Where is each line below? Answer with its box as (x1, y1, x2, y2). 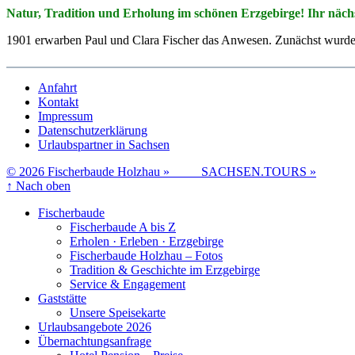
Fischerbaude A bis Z (70, 219, 176, 234)
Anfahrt (38, 80, 77, 94)
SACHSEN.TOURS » (201, 164, 316, 178)
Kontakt (38, 94, 78, 109)
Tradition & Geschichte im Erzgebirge (70, 262, 260, 277)
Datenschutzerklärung (38, 123, 147, 137)
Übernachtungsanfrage (38, 334, 151, 348)
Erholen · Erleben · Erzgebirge (70, 234, 223, 248)
